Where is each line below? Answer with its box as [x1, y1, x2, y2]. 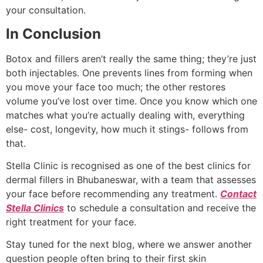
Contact [220, 187, 257, 200]
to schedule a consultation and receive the [64, 201, 256, 214]
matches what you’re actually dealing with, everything [6, 109, 245, 121]
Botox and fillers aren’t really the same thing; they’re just [6, 52, 257, 65]
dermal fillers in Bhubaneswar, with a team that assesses [6, 173, 256, 186]
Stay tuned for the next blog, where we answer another [6, 238, 252, 251]
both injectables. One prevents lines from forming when [6, 66, 252, 79]
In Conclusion [6, 25, 101, 42]
